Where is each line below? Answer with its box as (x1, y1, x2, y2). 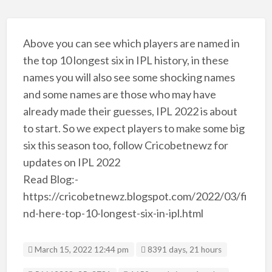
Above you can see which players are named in (22, 36, 240, 50)
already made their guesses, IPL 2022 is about (22, 104, 237, 118)
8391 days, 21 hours (146, 244, 222, 254)
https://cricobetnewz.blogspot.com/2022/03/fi (22, 189, 247, 203)
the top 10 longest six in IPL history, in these (22, 53, 229, 67)
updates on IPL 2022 (22, 155, 120, 169)
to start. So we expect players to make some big (22, 121, 245, 135)
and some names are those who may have (22, 87, 216, 101)
